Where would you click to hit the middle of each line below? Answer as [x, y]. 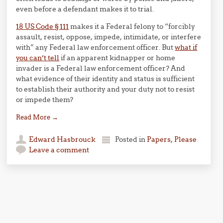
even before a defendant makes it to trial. [85, 9]
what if [186, 47]
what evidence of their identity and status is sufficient [106, 79]
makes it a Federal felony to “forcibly [132, 26]
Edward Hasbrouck [62, 139]
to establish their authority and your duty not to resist [106, 89]
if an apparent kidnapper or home [117, 58]
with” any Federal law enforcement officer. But [96, 47]
